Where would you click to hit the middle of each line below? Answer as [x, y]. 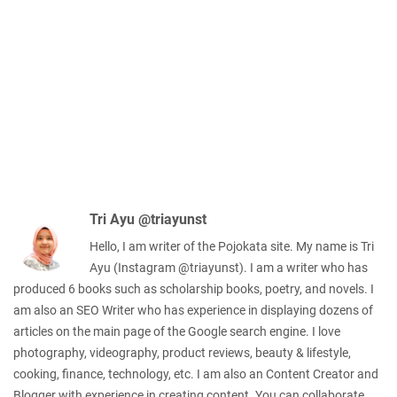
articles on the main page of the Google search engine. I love [177, 331]
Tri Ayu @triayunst [148, 219]
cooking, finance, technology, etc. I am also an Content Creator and [196, 374]
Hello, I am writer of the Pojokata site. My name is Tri [232, 246]
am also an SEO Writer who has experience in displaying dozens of [193, 310]
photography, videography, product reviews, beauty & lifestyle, [182, 352]
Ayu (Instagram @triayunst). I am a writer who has [229, 267]
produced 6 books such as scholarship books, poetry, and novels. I [194, 288]
